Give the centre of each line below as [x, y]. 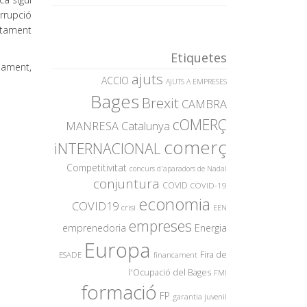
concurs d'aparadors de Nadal [178, 169]
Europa [118, 250]
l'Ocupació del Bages [170, 272]
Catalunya [146, 126]
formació [119, 292]
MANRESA [92, 126]
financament [175, 255]
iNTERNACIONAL [108, 148]
